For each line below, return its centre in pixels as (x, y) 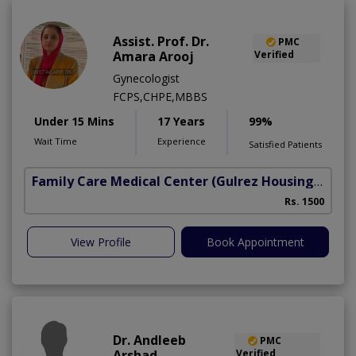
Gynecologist (146, 78)
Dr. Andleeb (149, 340)
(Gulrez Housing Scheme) (263, 181)
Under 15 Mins (74, 121)
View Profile (101, 242)
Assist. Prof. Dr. (161, 41)
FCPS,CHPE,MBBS (160, 96)
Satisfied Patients (285, 144)
